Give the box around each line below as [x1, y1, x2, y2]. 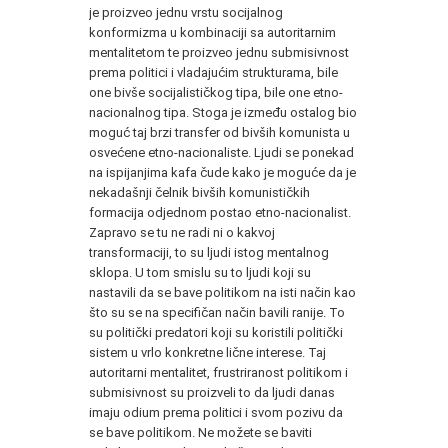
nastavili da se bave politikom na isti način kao [89, 284, 356, 300]
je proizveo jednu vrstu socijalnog [89, 4, 283, 20]
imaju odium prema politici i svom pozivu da [89, 404, 343, 420]
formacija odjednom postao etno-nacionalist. [89, 204, 351, 220]
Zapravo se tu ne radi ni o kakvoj [89, 224, 275, 240]
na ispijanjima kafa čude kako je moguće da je [89, 164, 356, 180]
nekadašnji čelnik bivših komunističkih [89, 184, 310, 200]
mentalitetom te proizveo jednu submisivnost [89, 44, 349, 60]
